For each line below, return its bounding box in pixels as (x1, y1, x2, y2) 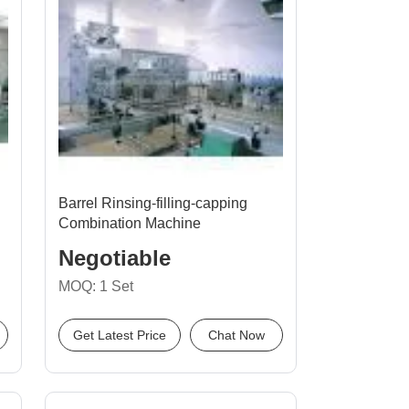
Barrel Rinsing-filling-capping (58, 195, 247, 211)
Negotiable (58, 246, 171, 270)
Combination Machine (58, 215, 201, 231)
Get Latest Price (73, 328, 166, 342)
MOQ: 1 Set (58, 278, 133, 294)
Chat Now (208, 328, 265, 342)
